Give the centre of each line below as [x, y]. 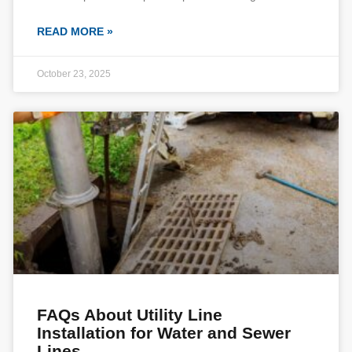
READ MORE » [75, 31]
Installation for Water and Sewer [164, 333]
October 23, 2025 [74, 74]
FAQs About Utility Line [130, 315]
